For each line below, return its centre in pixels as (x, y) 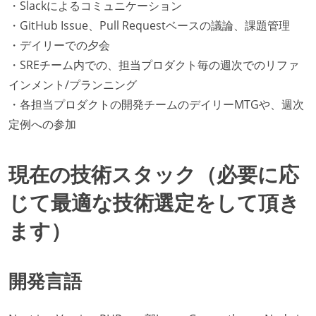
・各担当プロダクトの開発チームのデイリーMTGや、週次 (156, 105)
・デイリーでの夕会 (59, 45)
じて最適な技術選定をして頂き (154, 202)
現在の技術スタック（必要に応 (154, 174)
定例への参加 (42, 124)
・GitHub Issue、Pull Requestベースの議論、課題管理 (149, 26)
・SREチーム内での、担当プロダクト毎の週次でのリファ (154, 65)
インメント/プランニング (73, 85)
